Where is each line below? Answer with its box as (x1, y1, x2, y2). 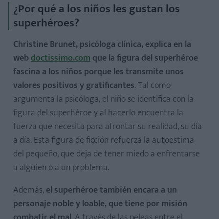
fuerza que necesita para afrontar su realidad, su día (13, 119, 202, 134)
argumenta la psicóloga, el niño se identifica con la (13, 92, 194, 107)
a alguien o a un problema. (13, 160, 111, 175)
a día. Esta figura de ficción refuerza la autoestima (13, 133, 194, 148)
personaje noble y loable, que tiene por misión (13, 197, 187, 211)
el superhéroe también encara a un (46, 183, 177, 197)
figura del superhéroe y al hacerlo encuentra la (13, 106, 183, 120)
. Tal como (134, 78, 171, 93)
